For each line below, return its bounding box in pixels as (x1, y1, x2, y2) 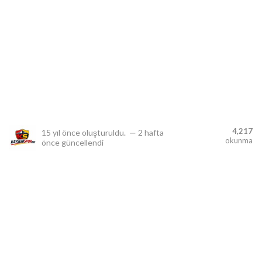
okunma (225, 136, 253, 145)
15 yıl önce (42, 127, 80, 137)
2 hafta (138, 127, 164, 137)
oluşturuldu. (80, 127, 127, 137)
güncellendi (60, 137, 104, 147)
